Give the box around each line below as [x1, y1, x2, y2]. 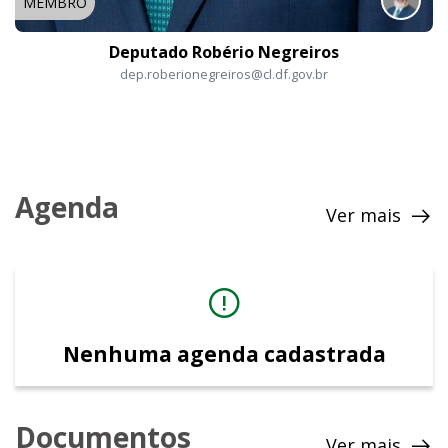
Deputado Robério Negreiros [109, 41, 339, 64]
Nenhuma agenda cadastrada [62, 340, 386, 369]
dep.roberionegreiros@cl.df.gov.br [120, 65, 328, 84]
